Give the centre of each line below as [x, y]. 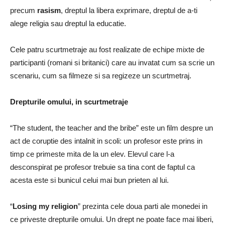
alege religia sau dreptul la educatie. [68, 23]
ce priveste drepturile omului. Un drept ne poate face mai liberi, [112, 219]
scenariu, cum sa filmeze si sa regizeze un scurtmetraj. [101, 76]
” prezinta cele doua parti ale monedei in [143, 206]
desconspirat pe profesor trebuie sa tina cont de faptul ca [102, 167]
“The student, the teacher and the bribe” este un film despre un [111, 128]
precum [24, 10]
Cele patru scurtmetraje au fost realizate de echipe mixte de [107, 49]
